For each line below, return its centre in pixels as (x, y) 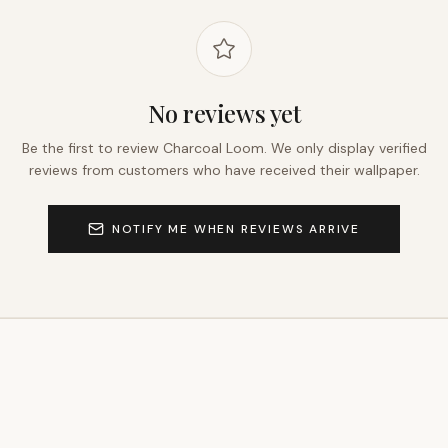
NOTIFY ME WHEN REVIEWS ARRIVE (236, 229)
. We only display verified (345, 148)
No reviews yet (224, 113)
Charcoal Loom (213, 148)
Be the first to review (92, 148)
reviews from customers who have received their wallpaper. (224, 170)
